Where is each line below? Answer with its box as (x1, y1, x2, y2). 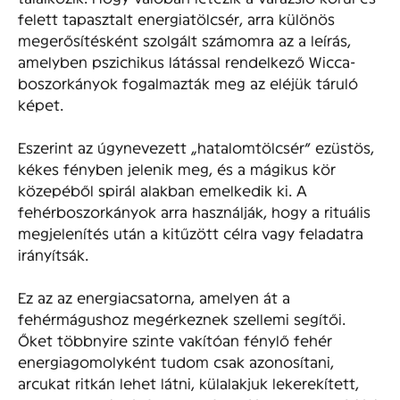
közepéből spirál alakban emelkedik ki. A (18, 181, 307, 199)
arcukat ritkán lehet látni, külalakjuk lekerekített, (18, 374, 359, 392)
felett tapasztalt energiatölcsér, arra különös (18, 10, 335, 28)
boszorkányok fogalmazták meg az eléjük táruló (18, 74, 358, 92)
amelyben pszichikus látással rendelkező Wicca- (18, 53, 355, 71)
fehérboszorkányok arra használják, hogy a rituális (18, 203, 371, 221)
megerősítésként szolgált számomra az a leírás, (18, 31, 351, 49)
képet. (18, 96, 63, 113)
